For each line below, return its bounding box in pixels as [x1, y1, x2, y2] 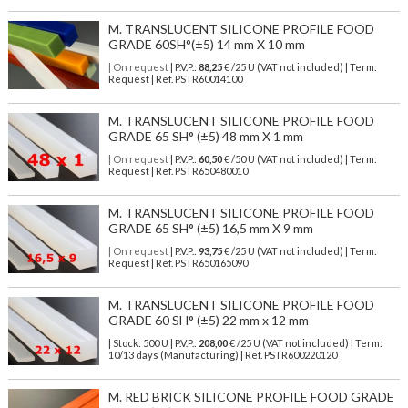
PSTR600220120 [263, 349, 337, 362]
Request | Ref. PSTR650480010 [107, 165, 248, 178]
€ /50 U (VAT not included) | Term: [221, 153, 377, 166]
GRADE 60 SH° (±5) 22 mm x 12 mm [107, 312, 309, 329]
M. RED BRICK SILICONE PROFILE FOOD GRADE [107, 389, 394, 405]
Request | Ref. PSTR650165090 [107, 257, 248, 270]
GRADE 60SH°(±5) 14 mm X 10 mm [107, 36, 305, 53]
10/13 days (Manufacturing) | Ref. [107, 349, 264, 362]
